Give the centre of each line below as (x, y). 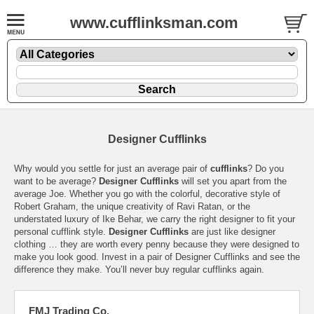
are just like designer (232, 231)
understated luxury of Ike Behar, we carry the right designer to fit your (155, 219)
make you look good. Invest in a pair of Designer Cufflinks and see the (157, 257)
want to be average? (56, 181)
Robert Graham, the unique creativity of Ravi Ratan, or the (132, 206)
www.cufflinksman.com (154, 23)
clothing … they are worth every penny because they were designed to (157, 244)
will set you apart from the (233, 181)
